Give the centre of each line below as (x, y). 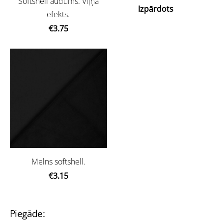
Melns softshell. (58, 161)
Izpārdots (155, 9)
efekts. (58, 14)
